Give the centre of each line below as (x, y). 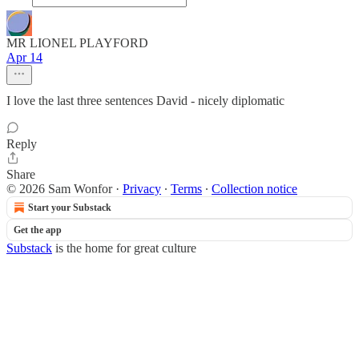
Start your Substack (70, 208)
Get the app (38, 230)
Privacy (142, 189)
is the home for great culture (124, 248)
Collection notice (254, 189)
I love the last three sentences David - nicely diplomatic (145, 101)
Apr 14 (24, 57)
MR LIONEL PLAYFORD (77, 43)
